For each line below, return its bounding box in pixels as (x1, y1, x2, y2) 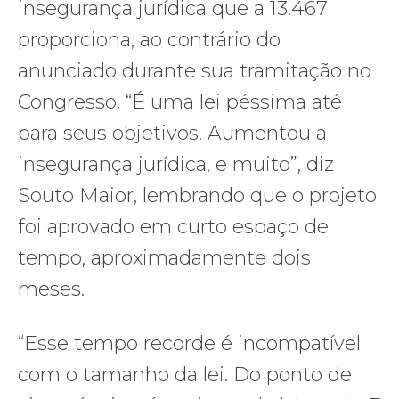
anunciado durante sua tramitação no (18, 58, 371, 83)
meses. (18, 276, 90, 301)
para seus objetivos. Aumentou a (18, 120, 327, 145)
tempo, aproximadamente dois (18, 245, 311, 270)
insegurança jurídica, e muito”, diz (18, 151, 334, 176)
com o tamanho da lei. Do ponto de (18, 362, 352, 387)
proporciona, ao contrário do (18, 27, 281, 52)
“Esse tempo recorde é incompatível (18, 330, 361, 355)
